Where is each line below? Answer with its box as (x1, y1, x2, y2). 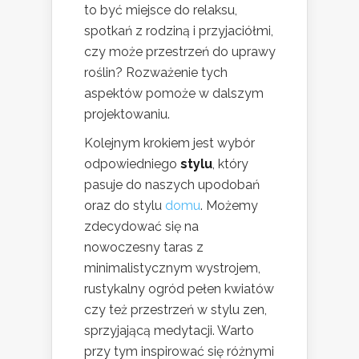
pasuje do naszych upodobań (84, 176, 260, 192)
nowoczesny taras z (84, 239, 204, 255)
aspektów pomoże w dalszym (84, 85, 264, 101)
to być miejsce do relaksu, (84, 2, 237, 18)
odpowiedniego (84, 155, 180, 171)
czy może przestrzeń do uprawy (84, 43, 276, 59)
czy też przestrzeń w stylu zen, (84, 301, 267, 317)
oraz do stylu (84, 197, 165, 213)
